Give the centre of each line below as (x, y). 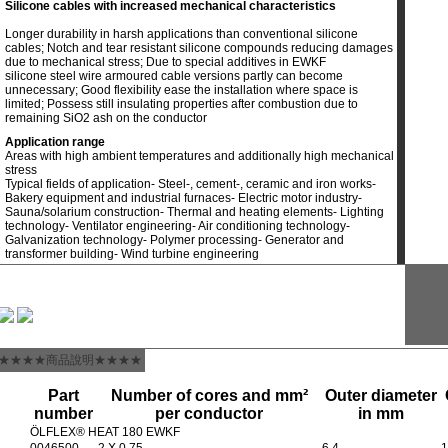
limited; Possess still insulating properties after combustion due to (181, 104)
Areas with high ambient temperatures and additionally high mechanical (199, 156)
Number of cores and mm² (209, 395)
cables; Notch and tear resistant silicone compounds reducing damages (199, 48)
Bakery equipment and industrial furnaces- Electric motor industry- (183, 198)
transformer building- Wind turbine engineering (132, 254)
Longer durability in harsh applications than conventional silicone (181, 34)
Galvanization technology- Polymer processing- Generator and (174, 240)
